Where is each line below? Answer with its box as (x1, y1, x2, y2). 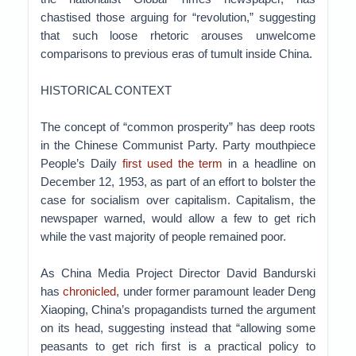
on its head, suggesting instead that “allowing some (41, 321, 315, 335)
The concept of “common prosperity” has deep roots (41, 120, 315, 133)
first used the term (122, 157, 223, 170)
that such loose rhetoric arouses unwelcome (41, 29, 315, 42)
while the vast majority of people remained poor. (41, 230, 286, 243)
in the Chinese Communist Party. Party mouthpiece (41, 138, 315, 152)
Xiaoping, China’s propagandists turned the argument (41, 303, 315, 316)
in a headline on (222, 157, 316, 170)
